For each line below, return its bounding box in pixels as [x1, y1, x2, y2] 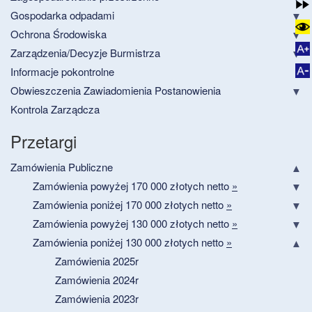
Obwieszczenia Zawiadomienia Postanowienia [10, 82, 221, 97]
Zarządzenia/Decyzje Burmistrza [10, 45, 160, 60]
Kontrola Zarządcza [10, 101, 100, 116]
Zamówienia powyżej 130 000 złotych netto [33, 215, 232, 231]
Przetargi [10, 128, 77, 153]
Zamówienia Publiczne [10, 159, 113, 174]
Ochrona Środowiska [10, 26, 107, 41]
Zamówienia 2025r [55, 253, 139, 268]
